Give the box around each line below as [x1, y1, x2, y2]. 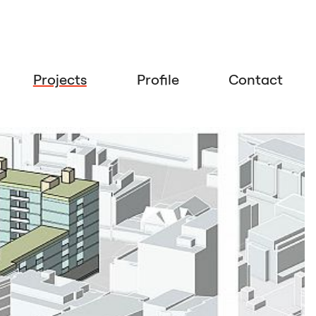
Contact [229, 71, 284, 89]
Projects [32, 71, 87, 89]
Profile [136, 71, 179, 89]
